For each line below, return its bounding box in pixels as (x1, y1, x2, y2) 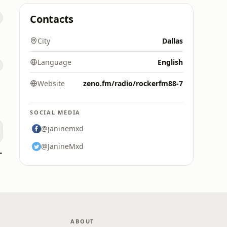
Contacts (30, 12, 74, 26)
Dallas (162, 36, 183, 46)
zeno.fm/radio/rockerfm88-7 (83, 79, 183, 88)
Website (37, 79, 65, 88)
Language (37, 57, 71, 67)
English (158, 57, 183, 67)
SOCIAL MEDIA (30, 108, 81, 116)
